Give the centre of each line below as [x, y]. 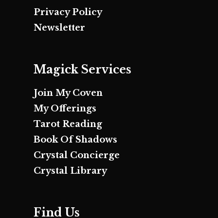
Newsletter [59, 27]
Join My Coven [68, 93]
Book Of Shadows [75, 139]
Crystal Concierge [76, 155]
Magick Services [82, 69]
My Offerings [65, 108]
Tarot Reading [68, 124]
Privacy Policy [68, 12]
